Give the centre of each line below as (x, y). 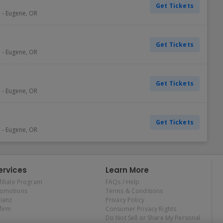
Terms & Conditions (134, 191)
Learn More (127, 170)
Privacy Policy (125, 200)
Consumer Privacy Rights (141, 209)
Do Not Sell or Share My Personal (153, 218)
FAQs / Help (122, 182)
